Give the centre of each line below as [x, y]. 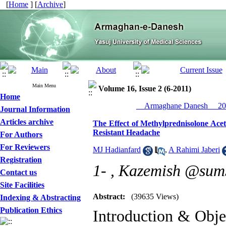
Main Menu [44, 86]
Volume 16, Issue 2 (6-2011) [145, 89]
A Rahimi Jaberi [194, 150]
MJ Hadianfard [117, 150]
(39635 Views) [155, 196]
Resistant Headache [126, 132]
